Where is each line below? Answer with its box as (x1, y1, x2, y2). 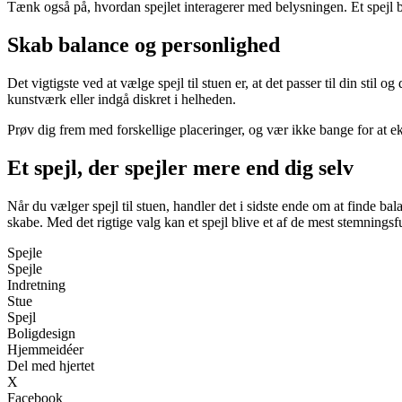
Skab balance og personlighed (7, 33, 280, 57)
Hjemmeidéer (7, 341, 83, 357)
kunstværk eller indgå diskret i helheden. (7, 91, 236, 107)
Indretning (7, 276, 66, 293)
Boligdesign (7, 325, 75, 341)
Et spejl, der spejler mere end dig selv (7, 155, 354, 179)
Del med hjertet (7, 357, 94, 373)
